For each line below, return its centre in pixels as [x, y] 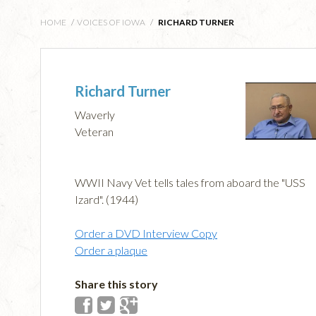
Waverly [95, 115]
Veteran [94, 132]
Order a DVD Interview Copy [146, 233]
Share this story [116, 284]
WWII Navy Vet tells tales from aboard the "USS [190, 183]
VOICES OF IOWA [111, 22]
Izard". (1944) [107, 200]
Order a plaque [111, 250]
